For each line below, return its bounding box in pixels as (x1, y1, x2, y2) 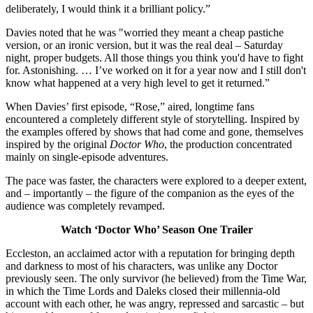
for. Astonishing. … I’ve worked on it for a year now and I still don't (6, 64, 306, 77)
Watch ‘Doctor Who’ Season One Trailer (60, 224, 253, 236)
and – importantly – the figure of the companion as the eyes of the (6, 187, 294, 200)
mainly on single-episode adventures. (6, 151, 168, 163)
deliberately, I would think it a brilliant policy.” (6, 3, 210, 15)
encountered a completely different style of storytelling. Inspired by (6, 113, 300, 126)
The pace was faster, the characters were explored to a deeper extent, (6, 175, 307, 187)
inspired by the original (6, 138, 110, 151)
